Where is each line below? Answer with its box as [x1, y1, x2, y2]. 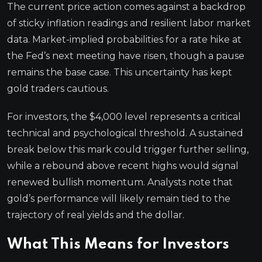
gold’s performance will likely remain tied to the [7, 192, 230, 204]
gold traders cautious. [7, 82, 109, 94]
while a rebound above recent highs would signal [7, 160, 239, 171]
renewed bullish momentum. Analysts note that [7, 176, 233, 188]
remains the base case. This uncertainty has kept [7, 66, 232, 78]
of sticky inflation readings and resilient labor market [7, 17, 251, 29]
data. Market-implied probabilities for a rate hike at [7, 33, 242, 45]
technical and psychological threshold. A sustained [7, 127, 243, 139]
